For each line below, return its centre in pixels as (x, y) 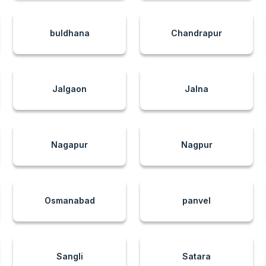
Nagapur (69, 145)
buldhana (69, 33)
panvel (197, 200)
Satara (197, 256)
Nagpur (197, 145)
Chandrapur (197, 33)
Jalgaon (69, 89)
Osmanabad (69, 200)
